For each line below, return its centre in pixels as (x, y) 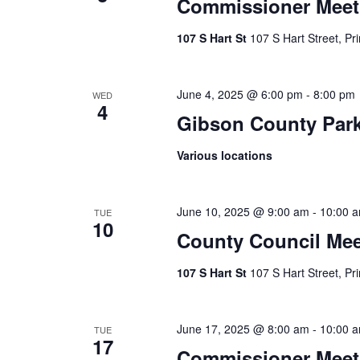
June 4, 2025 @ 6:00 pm (239, 94)
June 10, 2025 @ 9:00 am (243, 211)
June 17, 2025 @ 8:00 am (243, 328)
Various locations (224, 155)
